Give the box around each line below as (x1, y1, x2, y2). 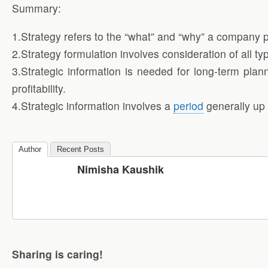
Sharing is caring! (12, 246, 103, 261)
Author (19, 145, 41, 154)
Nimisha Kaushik (77, 162, 164, 178)
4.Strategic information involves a (12, 98, 173, 113)
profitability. (12, 80, 66, 96)
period (173, 98, 203, 113)
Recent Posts (57, 145, 104, 154)
